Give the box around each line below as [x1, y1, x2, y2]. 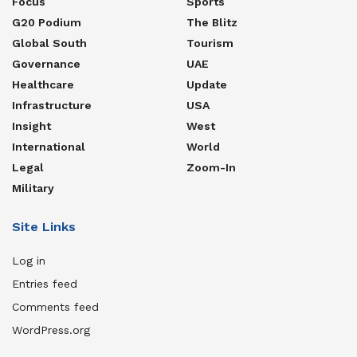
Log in [12, 254, 45, 268]
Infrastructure [12, 99, 92, 112]
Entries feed [12, 277, 77, 291]
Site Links [12, 219, 76, 235]
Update [186, 78, 227, 92]
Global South [12, 37, 87, 50]
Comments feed [12, 300, 99, 314]
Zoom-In [186, 161, 236, 175]
